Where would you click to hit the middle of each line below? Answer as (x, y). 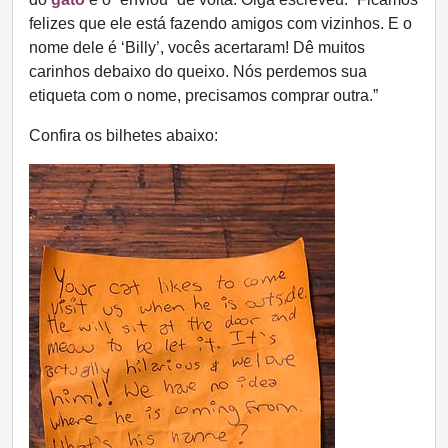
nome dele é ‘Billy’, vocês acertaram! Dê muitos (197, 47)
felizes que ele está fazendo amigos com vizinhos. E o (220, 23)
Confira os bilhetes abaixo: (125, 135)
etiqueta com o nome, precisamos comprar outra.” (203, 95)
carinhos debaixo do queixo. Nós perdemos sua (198, 71)
